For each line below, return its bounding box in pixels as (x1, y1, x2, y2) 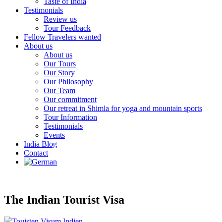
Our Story (44, 68, 75, 77)
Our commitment (44, 95, 97, 104)
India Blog (24, 140, 57, 148)
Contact (24, 149, 48, 157)
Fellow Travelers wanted (24, 33, 101, 41)
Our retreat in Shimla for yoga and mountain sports (44, 104, 202, 112)
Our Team (44, 86, 75, 95)
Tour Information (44, 113, 97, 121)
